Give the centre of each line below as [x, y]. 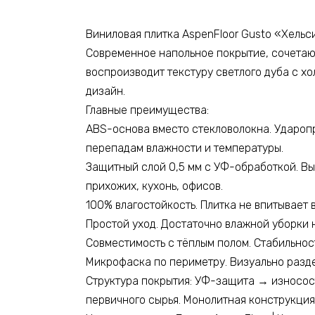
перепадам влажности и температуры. [185, 148]
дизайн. [105, 91]
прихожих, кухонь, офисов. [154, 186]
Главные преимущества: [147, 110]
